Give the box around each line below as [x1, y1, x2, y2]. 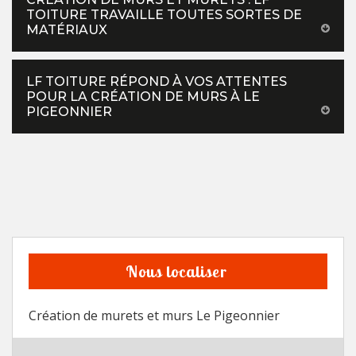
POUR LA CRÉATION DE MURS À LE [26, 89, 260, 105]
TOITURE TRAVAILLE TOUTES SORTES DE [26, 7, 302, 23]
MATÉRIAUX [26, 22, 107, 38]
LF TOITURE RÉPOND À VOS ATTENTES [26, 74, 287, 90]
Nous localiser [125, 261, 227, 282]
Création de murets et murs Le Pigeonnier [29, 307, 280, 325]
